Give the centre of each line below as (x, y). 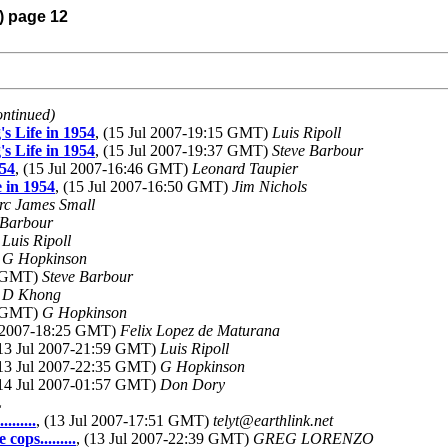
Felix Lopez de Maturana (200, 330)
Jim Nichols (269, 186)
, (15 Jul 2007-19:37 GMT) (183, 150)
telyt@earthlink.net (273, 420)
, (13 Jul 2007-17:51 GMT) (124, 420)
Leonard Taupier (245, 168)
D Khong (31, 294)
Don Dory (192, 384)
